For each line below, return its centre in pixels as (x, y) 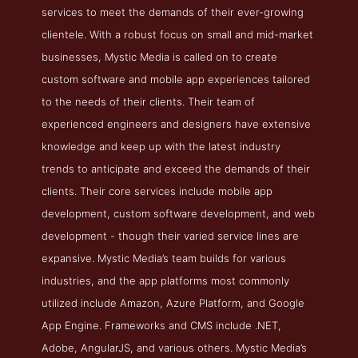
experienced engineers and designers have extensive (177, 124)
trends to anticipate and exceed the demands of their (176, 169)
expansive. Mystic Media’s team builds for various (164, 259)
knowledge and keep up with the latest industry (161, 147)
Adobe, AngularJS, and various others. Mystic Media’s (175, 348)
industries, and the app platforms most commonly (166, 281)
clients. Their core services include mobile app (157, 191)
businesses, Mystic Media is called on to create (160, 57)
